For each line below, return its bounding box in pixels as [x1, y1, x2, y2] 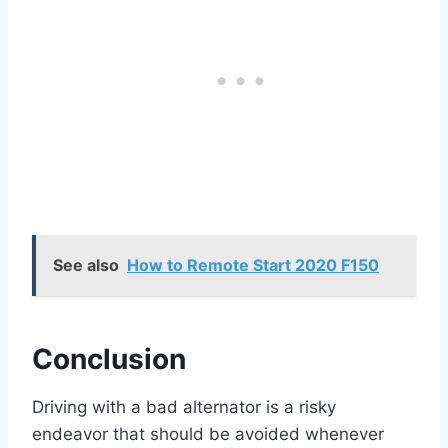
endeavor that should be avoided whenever [32, 424, 384, 445]
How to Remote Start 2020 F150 [127, 255, 379, 276]
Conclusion [32, 342, 186, 377]
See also [53, 255, 119, 276]
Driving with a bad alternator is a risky [32, 397, 336, 418]
